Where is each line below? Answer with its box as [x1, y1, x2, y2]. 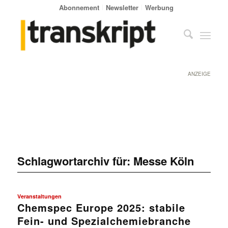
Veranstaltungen [17, 192, 62, 200]
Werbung [145, 3, 174, 12]
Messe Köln [133, 152, 194, 169]
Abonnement [59, 3, 100, 12]
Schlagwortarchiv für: [17, 152, 133, 169]
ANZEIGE [188, 70, 211, 77]
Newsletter [106, 3, 139, 12]
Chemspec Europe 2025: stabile [17, 199, 185, 215]
